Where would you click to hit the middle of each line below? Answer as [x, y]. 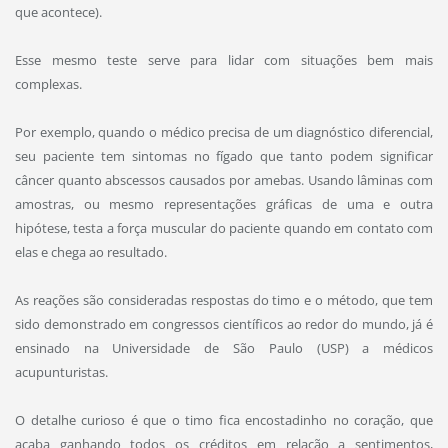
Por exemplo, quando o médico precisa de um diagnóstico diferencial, [224, 132]
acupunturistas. [61, 372]
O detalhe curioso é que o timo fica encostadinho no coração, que [224, 420]
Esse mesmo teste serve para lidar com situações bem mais [224, 59]
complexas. [48, 83]
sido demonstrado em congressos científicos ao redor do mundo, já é [224, 324]
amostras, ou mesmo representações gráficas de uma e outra [224, 204]
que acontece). [58, 11]
